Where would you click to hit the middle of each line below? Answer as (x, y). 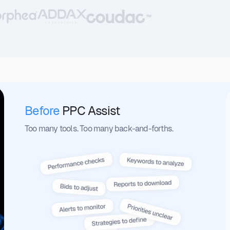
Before (42, 111)
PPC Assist (90, 111)
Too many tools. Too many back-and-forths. (99, 129)
